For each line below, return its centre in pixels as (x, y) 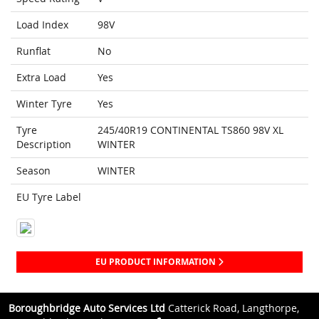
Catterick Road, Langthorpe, (232, 308)
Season (33, 171)
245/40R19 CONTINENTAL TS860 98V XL (190, 130)
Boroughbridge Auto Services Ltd (87, 308)
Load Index (42, 25)
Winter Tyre (44, 104)
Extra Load (41, 78)
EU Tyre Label (49, 197)
